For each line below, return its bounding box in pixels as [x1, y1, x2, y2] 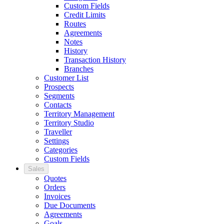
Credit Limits [64, 10, 105, 19]
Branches [64, 64, 93, 73]
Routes [64, 19, 86, 28]
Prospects [44, 82, 74, 91]
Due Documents [44, 201, 95, 210]
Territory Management [44, 109, 114, 118]
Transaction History [64, 55, 126, 64]
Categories [44, 145, 77, 154]
